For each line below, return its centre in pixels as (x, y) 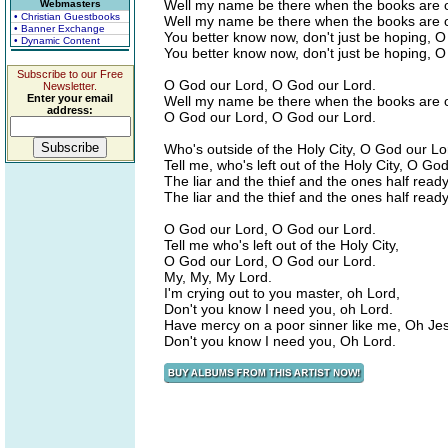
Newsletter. (70, 86)
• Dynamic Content (57, 40)
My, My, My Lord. (218, 277)
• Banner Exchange (59, 28)
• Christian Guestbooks (67, 16)
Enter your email (70, 98)
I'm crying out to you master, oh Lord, (282, 293)
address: (70, 110)
